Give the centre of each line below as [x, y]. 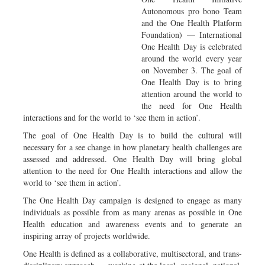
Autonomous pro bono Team [192, 11]
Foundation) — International [192, 34]
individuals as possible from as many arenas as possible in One [132, 212]
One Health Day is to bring [192, 82]
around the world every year [192, 58]
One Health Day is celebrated [192, 46]
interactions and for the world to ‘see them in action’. [112, 117]
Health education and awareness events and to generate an [132, 224]
